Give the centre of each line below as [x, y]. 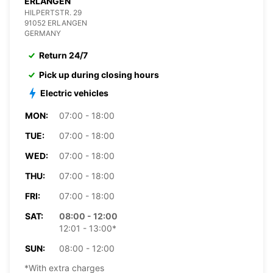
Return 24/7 [63, 55]
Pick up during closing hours [99, 74]
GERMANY [43, 33]
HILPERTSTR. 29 [53, 12]
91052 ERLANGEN [56, 23]
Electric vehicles [74, 93]
